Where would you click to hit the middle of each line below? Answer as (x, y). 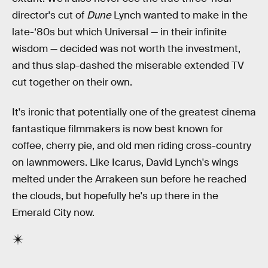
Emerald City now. (53, 212)
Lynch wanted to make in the (179, 16)
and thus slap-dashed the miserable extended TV (128, 66)
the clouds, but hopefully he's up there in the (115, 196)
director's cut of (49, 16)
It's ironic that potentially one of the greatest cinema (134, 112)
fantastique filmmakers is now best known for (118, 129)
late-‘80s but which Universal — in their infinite (119, 32)
